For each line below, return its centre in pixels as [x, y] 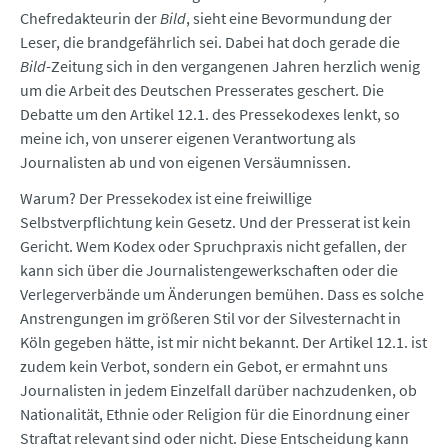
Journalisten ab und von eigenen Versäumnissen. [185, 162]
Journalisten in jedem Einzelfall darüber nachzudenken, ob [218, 390]
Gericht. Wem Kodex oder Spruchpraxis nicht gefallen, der [213, 246]
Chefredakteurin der [90, 18]
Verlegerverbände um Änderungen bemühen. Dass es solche [222, 294]
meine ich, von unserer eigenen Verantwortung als [188, 138]
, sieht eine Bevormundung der [289, 18]
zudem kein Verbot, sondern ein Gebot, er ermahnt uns [204, 366]
